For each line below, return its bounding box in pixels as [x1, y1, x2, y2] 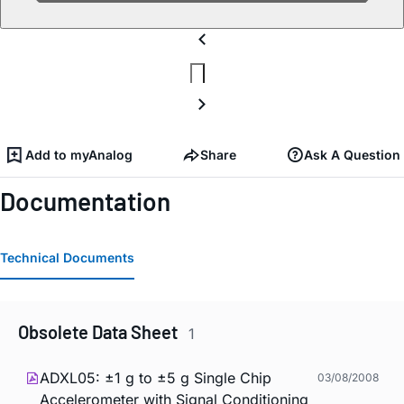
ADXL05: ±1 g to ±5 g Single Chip [40, 369, 271, 388]
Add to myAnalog [25, 147, 133, 163]
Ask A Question [304, 147, 400, 163]
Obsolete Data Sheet [18, 321, 181, 344]
